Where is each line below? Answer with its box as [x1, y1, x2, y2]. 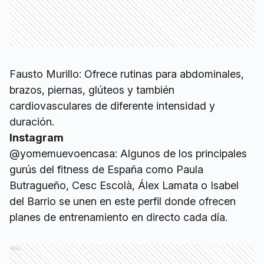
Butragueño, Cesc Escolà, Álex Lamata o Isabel [9, 179, 239, 192]
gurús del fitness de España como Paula [9, 163, 203, 176]
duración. [9, 115, 54, 128]
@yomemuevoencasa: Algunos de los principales [9, 147, 247, 160]
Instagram [9, 131, 64, 144]
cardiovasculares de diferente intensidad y [9, 100, 215, 113]
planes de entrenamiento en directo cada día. [9, 211, 227, 224]
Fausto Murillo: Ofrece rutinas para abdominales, [9, 68, 244, 81]
